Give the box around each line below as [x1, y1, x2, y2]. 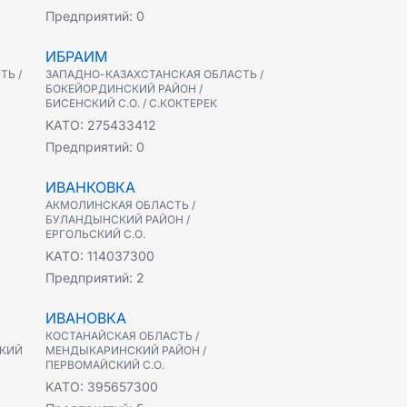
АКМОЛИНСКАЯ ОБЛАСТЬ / [45, 198, 195, 212]
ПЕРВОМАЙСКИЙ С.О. [45, 358, 164, 372]
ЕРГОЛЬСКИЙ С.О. [45, 227, 145, 241]
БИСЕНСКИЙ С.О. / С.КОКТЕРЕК [45, 96, 217, 110]
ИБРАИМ [45, 47, 107, 65]
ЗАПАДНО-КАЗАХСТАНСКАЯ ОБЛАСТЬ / [45, 67, 263, 81]
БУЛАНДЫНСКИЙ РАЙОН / [45, 213, 190, 226]
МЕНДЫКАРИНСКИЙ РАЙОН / [45, 343, 206, 357]
